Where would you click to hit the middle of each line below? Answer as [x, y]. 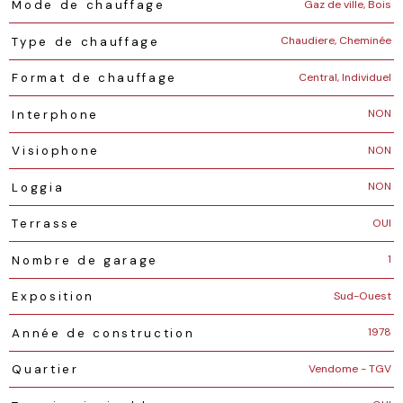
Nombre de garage [85, 260]
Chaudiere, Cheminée [336, 41]
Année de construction [103, 333]
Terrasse [46, 224]
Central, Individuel [345, 77]
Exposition [53, 297]
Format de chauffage [94, 78]
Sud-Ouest [363, 296]
